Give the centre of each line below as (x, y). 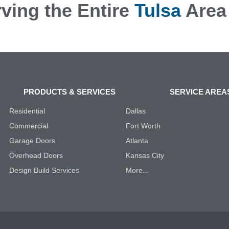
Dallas (136, 111)
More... (137, 170)
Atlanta (137, 141)
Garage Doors (32, 141)
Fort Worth (143, 126)
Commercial (29, 126)
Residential (27, 111)
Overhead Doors (36, 156)
